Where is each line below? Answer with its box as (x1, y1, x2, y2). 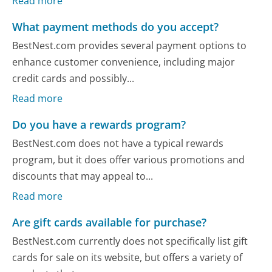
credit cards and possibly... (12, 72, 135, 86)
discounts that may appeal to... (12, 169, 154, 183)
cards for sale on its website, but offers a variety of (12, 251, 243, 265)
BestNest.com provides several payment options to (12, 39, 247, 53)
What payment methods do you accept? (12, 19, 219, 34)
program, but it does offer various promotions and (12, 153, 245, 167)
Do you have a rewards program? (12, 117, 186, 132)
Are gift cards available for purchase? (12, 214, 207, 229)
